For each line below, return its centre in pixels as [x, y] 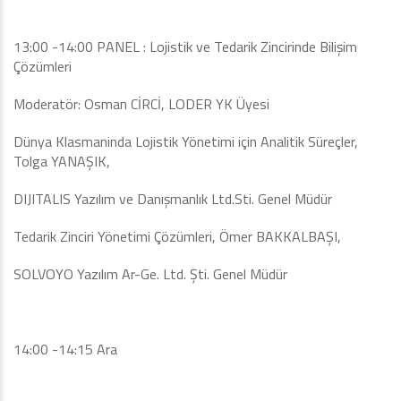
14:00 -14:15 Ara [65, 349]
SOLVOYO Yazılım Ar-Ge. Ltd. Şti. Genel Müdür [150, 274]
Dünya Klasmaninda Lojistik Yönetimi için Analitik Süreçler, [186, 141]
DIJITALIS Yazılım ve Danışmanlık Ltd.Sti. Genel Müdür [173, 199]
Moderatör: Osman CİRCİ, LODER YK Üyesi [141, 104]
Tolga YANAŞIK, [62, 161]
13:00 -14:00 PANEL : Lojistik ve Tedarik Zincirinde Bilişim [185, 47]
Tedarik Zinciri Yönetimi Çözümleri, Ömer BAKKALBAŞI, [177, 236]
